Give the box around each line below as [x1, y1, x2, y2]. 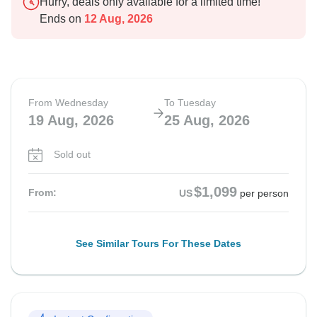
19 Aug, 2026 [28, 113, 114, 129]
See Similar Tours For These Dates [76, 238, 241, 250]
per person [240, 188, 289, 200]
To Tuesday [164, 97, 216, 109]
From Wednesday [28, 97, 108, 109]
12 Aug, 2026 [81, 13, 153, 25]
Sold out [54, 149, 91, 161]
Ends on [40, 13, 81, 25]
